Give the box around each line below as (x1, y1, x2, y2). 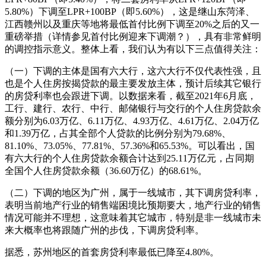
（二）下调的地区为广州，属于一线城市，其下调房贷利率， (5, 188, 261, 198)
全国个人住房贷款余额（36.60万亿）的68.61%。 (5, 166, 207, 176)
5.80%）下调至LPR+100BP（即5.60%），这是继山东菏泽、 (5, 7, 255, 17)
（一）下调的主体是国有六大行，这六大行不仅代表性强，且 (5, 66, 261, 77)
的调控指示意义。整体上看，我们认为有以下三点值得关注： (5, 44, 261, 55)
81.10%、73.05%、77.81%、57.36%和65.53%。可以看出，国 (5, 141, 255, 151)
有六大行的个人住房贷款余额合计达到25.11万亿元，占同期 (5, 153, 254, 164)
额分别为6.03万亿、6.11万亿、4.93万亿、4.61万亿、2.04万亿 (5, 116, 259, 126)
